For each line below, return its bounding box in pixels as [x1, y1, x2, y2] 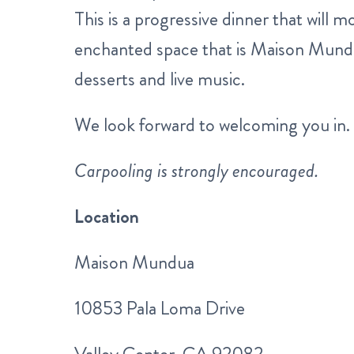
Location [74, 203, 139, 230]
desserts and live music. [74, 66, 245, 92]
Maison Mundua [74, 249, 194, 276]
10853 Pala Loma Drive [74, 295, 245, 322]
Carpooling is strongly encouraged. [74, 157, 318, 184]
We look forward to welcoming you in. [74, 111, 350, 138]
